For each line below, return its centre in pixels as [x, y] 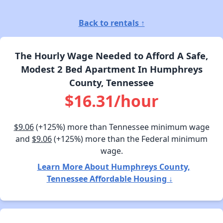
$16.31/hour [111, 101]
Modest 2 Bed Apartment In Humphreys [111, 69]
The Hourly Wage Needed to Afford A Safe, [111, 55]
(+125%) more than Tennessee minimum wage [121, 127]
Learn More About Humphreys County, [113, 167]
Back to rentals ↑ [111, 23]
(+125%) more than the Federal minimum [130, 139]
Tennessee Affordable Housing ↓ [110, 178]
